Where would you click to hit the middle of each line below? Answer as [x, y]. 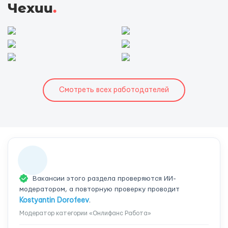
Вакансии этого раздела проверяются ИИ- [103, 179]
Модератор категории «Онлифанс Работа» [85, 213]
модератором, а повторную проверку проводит [99, 189]
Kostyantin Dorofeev [54, 201]
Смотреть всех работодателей [114, 90]
